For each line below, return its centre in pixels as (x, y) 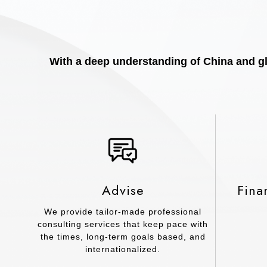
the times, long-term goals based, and (123, 236)
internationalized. (123, 249)
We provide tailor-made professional (123, 211)
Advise (123, 190)
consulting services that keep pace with (123, 224)
